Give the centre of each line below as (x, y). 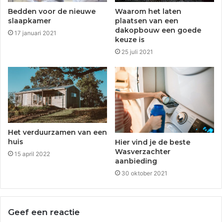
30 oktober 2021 (144, 173)
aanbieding (136, 161)
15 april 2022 (32, 154)
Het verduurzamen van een (57, 132)
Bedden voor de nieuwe (52, 12)
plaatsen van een (147, 21)
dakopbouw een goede (158, 30)
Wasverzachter (143, 152)
